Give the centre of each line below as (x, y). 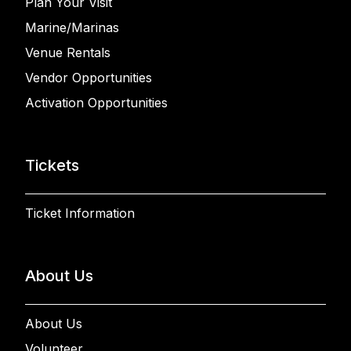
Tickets (52, 165)
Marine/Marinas (72, 27)
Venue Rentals (68, 52)
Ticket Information (80, 213)
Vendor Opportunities (89, 78)
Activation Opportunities (96, 103)
